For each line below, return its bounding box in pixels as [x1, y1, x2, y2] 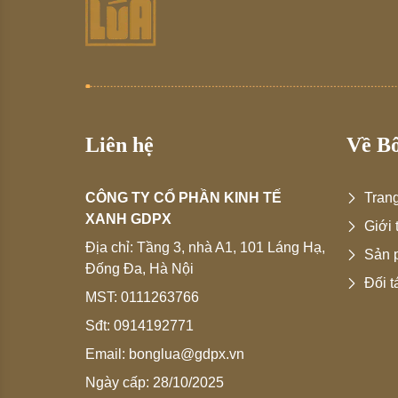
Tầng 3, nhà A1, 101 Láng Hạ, [137, 240, 325, 256]
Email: [85, 346, 129, 362]
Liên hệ [85, 133, 154, 157]
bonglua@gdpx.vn [129, 346, 244, 362]
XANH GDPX [85, 211, 171, 227]
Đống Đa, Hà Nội [85, 261, 194, 277]
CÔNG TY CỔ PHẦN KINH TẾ [85, 190, 282, 206]
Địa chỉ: [85, 240, 137, 256]
